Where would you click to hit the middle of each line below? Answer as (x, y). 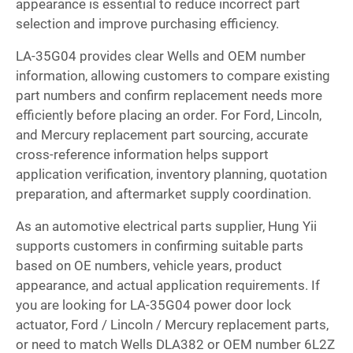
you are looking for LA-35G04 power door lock (154, 305)
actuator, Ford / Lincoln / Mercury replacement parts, (172, 325)
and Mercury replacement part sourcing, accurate (162, 135)
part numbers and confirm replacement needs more (169, 96)
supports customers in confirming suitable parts (160, 246)
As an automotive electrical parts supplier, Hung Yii (166, 227)
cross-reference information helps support (142, 155)
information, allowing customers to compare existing (173, 76)
